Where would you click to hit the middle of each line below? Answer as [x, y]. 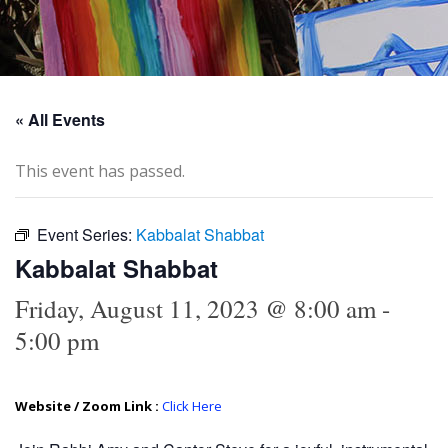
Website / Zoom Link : [88, 405]
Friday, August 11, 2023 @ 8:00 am [195, 308]
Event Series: [86, 234]
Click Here [192, 405]
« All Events [60, 119]
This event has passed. [100, 170]
